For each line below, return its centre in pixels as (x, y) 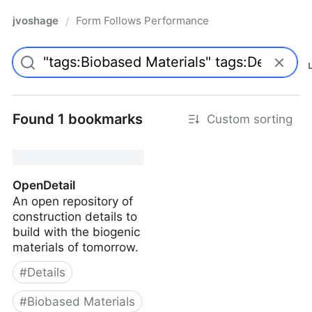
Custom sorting (250, 119)
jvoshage (36, 21)
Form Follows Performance (142, 21)
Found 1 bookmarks (78, 119)
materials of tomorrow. (76, 247)
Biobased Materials (81, 302)
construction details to (75, 217)
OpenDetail (44, 185)
